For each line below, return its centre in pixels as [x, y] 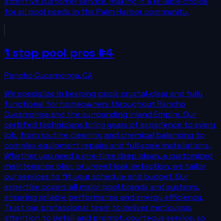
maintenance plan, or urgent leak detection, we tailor [105, 166]
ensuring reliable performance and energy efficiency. [104, 197]
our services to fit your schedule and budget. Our [96, 176]
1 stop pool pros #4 [59, 52]
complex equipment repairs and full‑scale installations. [107, 145]
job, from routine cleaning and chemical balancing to [104, 135]
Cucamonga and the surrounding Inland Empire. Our [100, 114]
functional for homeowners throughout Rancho [95, 104]
